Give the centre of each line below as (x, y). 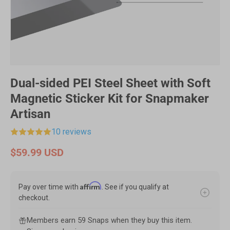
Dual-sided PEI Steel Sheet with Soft (110, 83)
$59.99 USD (37, 153)
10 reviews (71, 132)
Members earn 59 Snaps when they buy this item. (110, 221)
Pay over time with (49, 187)
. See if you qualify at (135, 187)
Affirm (91, 186)
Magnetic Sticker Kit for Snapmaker (110, 99)
